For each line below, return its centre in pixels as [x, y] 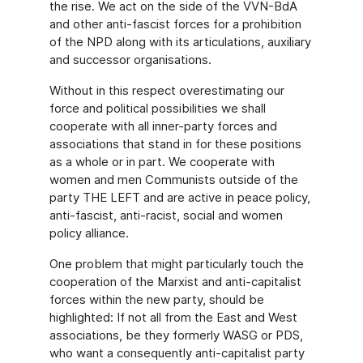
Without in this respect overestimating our [167, 90]
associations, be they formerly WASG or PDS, [176, 335]
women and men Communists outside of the [173, 179]
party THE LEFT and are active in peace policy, [179, 197]
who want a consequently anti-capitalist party [177, 353]
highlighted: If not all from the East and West [173, 317]
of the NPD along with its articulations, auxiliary [180, 42]
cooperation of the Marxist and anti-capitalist [175, 282]
